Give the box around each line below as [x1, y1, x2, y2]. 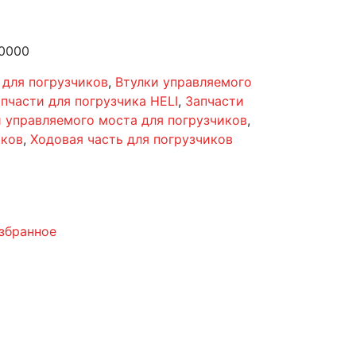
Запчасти [185, 93, 244, 109]
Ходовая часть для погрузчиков [30, 131, 233, 147]
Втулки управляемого [115, 74, 252, 90]
